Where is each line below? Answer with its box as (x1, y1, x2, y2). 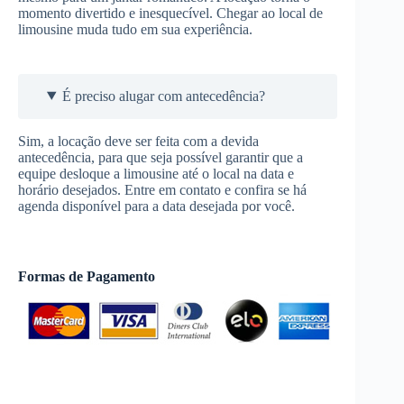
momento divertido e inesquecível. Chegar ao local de (18, 5, 323, 21)
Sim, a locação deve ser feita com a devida (18, 133, 259, 149)
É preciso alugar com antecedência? (61, 87, 265, 104)
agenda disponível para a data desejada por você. (18, 197, 295, 214)
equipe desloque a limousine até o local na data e (18, 165, 294, 181)
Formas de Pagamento (18, 268, 155, 284)
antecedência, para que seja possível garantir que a (18, 149, 303, 165)
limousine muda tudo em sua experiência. (18, 21, 252, 37)
